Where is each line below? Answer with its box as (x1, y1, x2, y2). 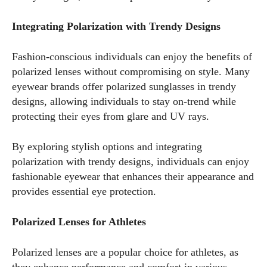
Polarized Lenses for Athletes (12, 216, 146, 228)
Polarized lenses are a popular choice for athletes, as (12, 246, 238, 258)
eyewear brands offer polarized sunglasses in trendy (12, 80, 236, 92)
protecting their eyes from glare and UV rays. (12, 110, 209, 122)
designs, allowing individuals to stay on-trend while (12, 95, 236, 107)
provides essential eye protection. (12, 185, 156, 197)
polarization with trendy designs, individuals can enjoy (12, 156, 249, 167)
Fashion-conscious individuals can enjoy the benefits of (12, 51, 252, 63)
